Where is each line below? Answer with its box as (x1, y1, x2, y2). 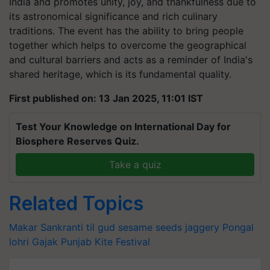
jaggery (185, 221, 219, 233)
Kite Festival (95, 236, 150, 248)
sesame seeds (118, 221, 182, 233)
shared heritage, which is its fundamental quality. (9, 68, 231, 80)
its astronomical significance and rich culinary (9, 10, 218, 22)
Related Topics (9, 192, 143, 215)
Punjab (61, 236, 92, 248)
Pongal (222, 221, 254, 233)
